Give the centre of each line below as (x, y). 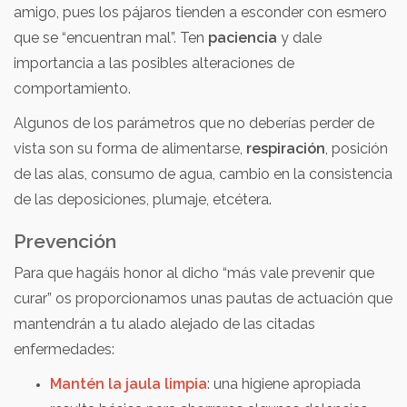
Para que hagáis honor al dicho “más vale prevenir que (194, 273)
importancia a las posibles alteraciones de (154, 63)
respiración (286, 148)
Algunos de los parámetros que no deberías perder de (194, 123)
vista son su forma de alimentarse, (130, 148)
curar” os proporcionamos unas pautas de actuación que (203, 298)
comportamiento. (72, 88)
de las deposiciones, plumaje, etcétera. (143, 199)
